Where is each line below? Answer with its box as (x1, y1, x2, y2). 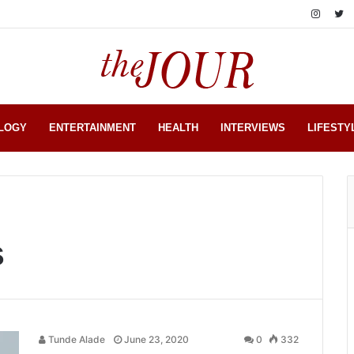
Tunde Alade (46, 333, 105, 345)
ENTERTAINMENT (49, 122, 136, 134)
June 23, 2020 (124, 333, 189, 345)
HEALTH (158, 122, 198, 134)
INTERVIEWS (220, 122, 285, 134)
